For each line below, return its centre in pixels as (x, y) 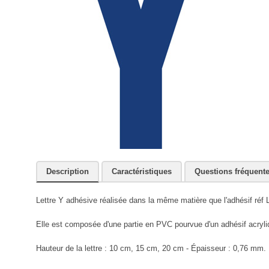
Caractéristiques (141, 171)
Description (67, 171)
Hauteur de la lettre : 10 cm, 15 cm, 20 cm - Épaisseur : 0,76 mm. (151, 248)
